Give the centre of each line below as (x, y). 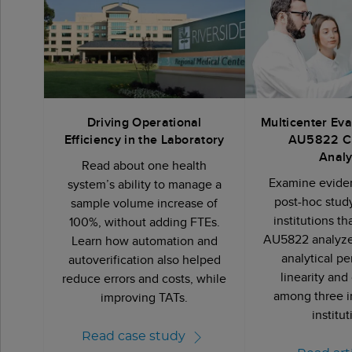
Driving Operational (144, 123)
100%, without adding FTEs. (144, 222)
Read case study (133, 336)
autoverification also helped (144, 260)
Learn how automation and (144, 241)
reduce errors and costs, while (145, 279)
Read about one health (145, 166)
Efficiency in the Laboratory (144, 140)
